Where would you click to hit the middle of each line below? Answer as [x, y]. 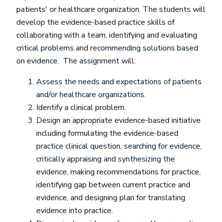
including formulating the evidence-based [107, 133]
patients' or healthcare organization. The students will [111, 9]
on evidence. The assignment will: [76, 61]
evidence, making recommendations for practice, [118, 172]
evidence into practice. [75, 211]
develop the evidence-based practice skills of [95, 22]
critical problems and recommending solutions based [107, 48]
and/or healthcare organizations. [91, 95]
